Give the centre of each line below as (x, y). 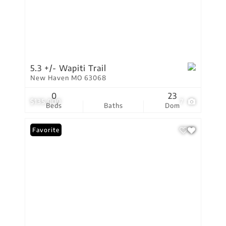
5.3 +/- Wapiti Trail (68, 68)
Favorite (46, 130)
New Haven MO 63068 (68, 78)
